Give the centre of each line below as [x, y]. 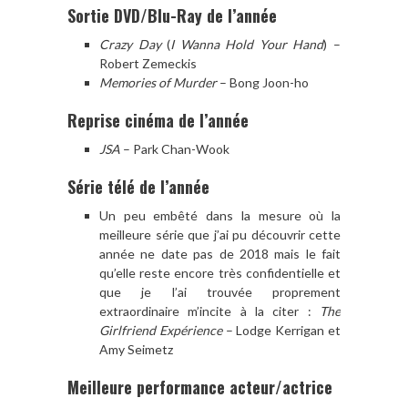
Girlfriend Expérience [161, 330]
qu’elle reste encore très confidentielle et [220, 272]
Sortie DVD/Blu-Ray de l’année [174, 15]
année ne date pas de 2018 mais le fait [220, 253]
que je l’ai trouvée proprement [220, 291]
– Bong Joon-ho [264, 82]
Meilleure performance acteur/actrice [200, 387]
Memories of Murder [159, 82]
